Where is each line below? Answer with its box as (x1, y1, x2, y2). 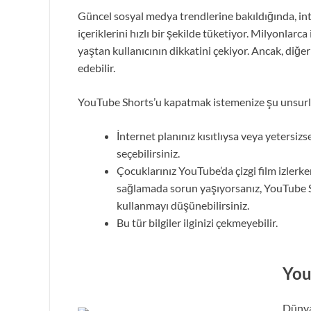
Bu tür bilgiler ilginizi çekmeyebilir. (117, 215, 278, 229)
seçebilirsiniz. (117, 146, 180, 160)
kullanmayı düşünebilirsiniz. (117, 198, 249, 212)
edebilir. (78, 60, 115, 74)
